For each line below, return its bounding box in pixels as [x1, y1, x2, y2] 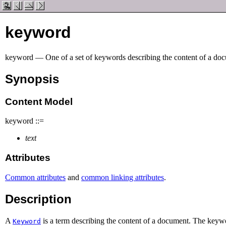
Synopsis [5, 72, 59, 86]
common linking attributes [81, 173, 164, 182]
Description [5, 192, 72, 206]
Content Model [5, 96, 73, 107]
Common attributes [5, 173, 66, 182]
